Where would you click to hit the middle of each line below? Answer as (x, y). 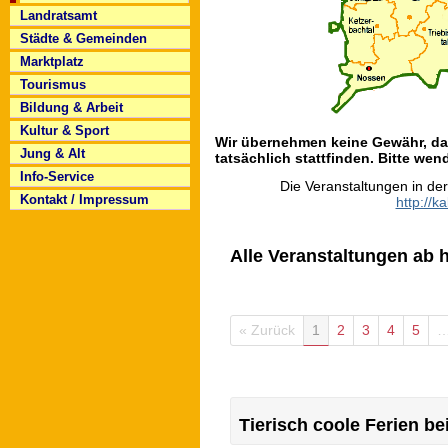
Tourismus (53, 85)
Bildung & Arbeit (71, 108)
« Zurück (267, 330)
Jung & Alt (52, 154)
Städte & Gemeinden (83, 39)
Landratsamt (58, 16)
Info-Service (57, 177)
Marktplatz (52, 62)
